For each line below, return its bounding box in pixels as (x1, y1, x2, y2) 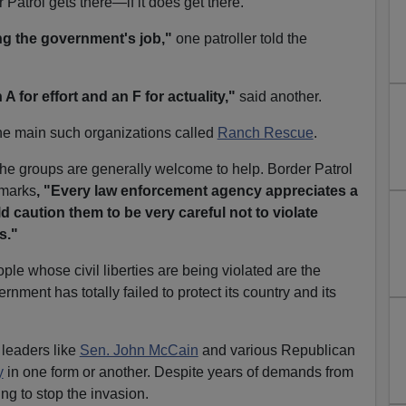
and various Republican (198, 342, 355, 358)
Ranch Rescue (217, 124, 314, 140)
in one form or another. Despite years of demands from (3, 363, 353, 380)
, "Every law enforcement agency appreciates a (35, 182, 358, 198)
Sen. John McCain (79, 342, 198, 358)
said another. (235, 88, 322, 104)
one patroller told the (171, 30, 307, 46)
